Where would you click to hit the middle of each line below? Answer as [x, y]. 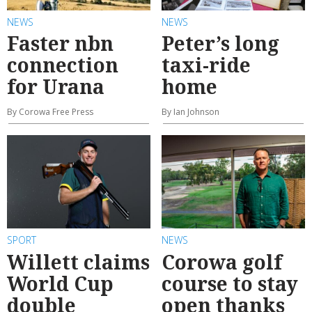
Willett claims [78, 262]
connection [63, 65]
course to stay [230, 283]
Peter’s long [220, 44]
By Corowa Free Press [50, 112]
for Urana [56, 87]
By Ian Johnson [190, 112]
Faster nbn [60, 44]
